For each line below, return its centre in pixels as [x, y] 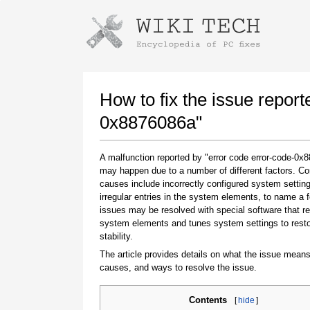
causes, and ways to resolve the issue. [178, 267]
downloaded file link [191, 240]
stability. [116, 236]
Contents [208, 300]
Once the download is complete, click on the [191, 228]
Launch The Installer [190, 63]
